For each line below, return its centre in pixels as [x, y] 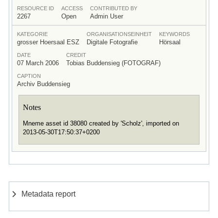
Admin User [106, 16]
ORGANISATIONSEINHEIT [119, 34]
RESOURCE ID [35, 8]
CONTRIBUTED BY [113, 8]
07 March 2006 [38, 63]
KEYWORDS [174, 34]
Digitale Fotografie [112, 42]
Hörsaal [170, 42]
